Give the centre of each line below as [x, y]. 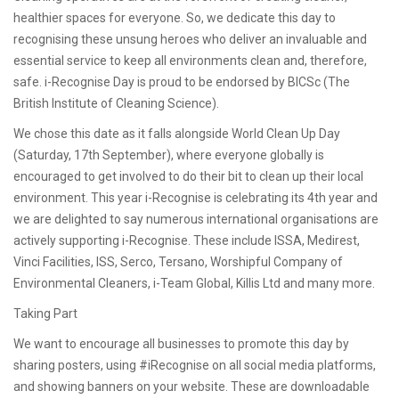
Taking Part [45, 313]
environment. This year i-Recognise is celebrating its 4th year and [195, 197]
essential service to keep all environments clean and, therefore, [190, 60]
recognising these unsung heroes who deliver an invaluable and [190, 39]
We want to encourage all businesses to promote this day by [181, 343]
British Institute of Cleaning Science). [116, 103]
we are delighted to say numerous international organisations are [196, 219]
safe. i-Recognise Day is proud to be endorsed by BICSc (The [182, 81]
